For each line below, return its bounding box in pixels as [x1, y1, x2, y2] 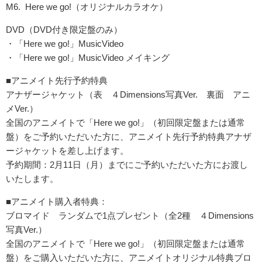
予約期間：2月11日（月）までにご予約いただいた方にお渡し [6, 159, 248, 170]
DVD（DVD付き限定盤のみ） [6, 24, 122, 35]
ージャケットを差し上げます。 [6, 145, 129, 156]
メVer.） [6, 103, 38, 113]
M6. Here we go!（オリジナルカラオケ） [6, 1, 168, 12]
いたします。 [6, 173, 58, 184]
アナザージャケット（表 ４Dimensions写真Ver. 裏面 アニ [6, 89, 250, 99]
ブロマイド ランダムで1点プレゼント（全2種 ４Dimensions [6, 210, 254, 220]
